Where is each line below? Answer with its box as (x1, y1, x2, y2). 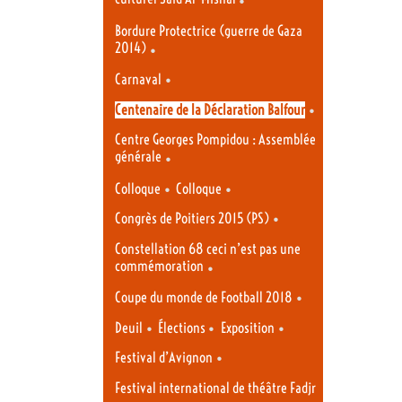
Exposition (220, 319, 275, 336)
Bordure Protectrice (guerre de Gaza (115, 22, 302, 39)
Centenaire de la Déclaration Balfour (115, 100, 305, 118)
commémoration (115, 257, 204, 276)
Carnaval (115, 71, 162, 89)
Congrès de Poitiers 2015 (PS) (115, 210, 269, 228)
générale (115, 148, 162, 168)
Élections (158, 319, 209, 336)
